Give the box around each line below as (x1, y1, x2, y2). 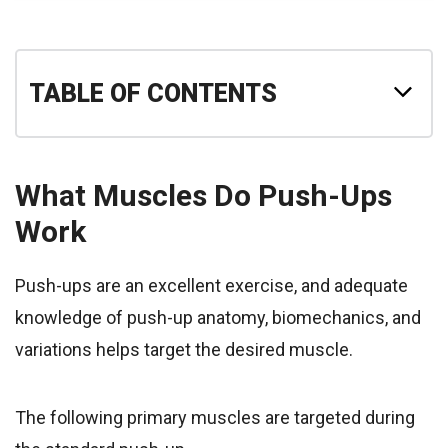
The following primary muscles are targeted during (15, 407, 415, 429)
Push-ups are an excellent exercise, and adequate (15, 275, 408, 297)
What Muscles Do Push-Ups (15, 178, 392, 214)
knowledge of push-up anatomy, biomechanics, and (15, 307, 421, 329)
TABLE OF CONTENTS (29, 79, 277, 109)
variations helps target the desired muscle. (15, 339, 353, 361)
